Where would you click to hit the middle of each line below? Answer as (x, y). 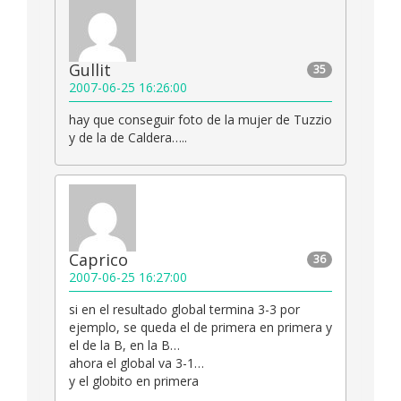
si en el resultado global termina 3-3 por (184, 310)
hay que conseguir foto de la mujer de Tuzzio (200, 120)
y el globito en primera (134, 381)
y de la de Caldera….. (128, 138)
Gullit (90, 70)
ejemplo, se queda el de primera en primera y (200, 328)
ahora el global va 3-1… (137, 363)
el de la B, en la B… (124, 346)
